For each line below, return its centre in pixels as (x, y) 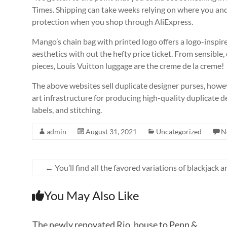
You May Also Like (92, 195)
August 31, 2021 (111, 131)
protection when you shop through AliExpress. (112, 22)
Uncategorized (179, 131)
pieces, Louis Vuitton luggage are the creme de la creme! (128, 66)
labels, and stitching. (67, 110)
